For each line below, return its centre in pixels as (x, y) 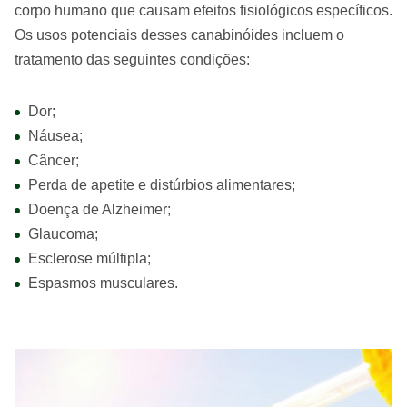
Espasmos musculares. (103, 283)
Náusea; (55, 136)
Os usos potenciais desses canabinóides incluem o (179, 35)
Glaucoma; (63, 234)
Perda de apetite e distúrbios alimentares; (162, 185)
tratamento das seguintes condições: (132, 60)
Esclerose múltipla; (89, 259)
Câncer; (54, 161)
